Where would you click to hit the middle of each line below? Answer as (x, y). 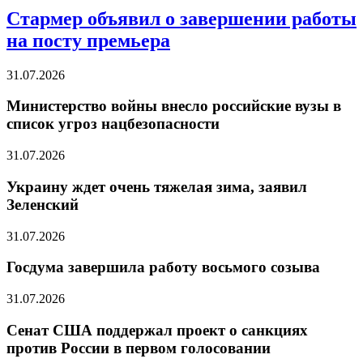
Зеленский (43, 204)
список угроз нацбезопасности (113, 124)
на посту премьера (88, 40)
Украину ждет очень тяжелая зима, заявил (157, 186)
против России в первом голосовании (139, 348)
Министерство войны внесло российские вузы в (174, 106)
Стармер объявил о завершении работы (181, 18)
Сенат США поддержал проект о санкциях (157, 330)
